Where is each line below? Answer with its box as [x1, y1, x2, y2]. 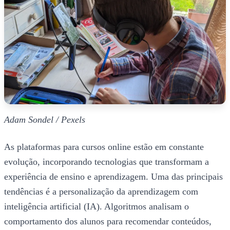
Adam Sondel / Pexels [4, 114, 85, 125]
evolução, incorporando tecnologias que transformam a [4, 157, 209, 167]
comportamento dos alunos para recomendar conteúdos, [4, 216, 212, 227]
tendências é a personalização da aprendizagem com [4, 186, 198, 197]
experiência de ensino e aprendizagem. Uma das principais [4, 171, 223, 182]
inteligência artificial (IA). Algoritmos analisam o [4, 201, 189, 212]
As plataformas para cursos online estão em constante [4, 142, 204, 152]
